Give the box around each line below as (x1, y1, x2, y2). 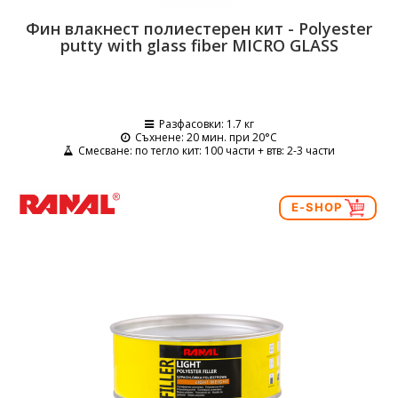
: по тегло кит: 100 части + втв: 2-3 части (130, 143, 335, 158)
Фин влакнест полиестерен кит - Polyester (26, 18, 372, 39)
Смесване (78, 143, 130, 158)
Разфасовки (158, 116, 221, 131)
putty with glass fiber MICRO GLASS (60, 35, 338, 56)
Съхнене (135, 130, 181, 145)
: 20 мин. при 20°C (181, 130, 277, 145)
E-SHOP (291, 199, 346, 214)
